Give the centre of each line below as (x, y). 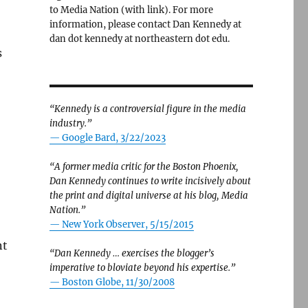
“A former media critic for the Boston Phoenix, (144, 167)
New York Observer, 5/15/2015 (128, 224)
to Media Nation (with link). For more (131, 10)
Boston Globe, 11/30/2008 (118, 282)
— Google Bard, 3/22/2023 (107, 138)
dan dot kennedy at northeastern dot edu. (139, 39)
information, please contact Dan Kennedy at (145, 24)
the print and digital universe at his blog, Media (148, 196)
